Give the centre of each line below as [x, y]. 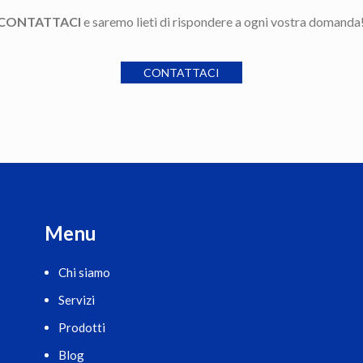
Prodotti [82, 327]
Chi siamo [85, 272]
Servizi [77, 299]
